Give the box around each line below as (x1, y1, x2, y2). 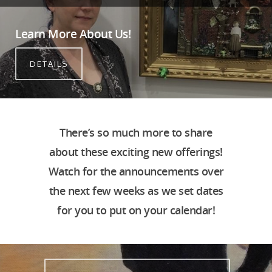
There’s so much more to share (59, 125, 212, 140)
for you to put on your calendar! (57, 203, 215, 218)
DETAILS (30, 58, 69, 69)
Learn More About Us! (15, 25, 131, 42)
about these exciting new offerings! (49, 144, 223, 160)
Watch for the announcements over (48, 164, 224, 179)
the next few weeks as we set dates (49, 183, 223, 199)
